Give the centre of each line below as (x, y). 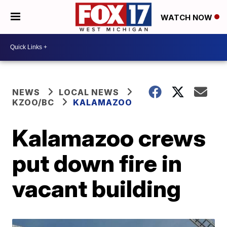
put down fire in (97, 163)
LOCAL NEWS (89, 92)
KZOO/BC (33, 102)
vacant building (97, 188)
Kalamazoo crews (109, 138)
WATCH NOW (187, 17)
